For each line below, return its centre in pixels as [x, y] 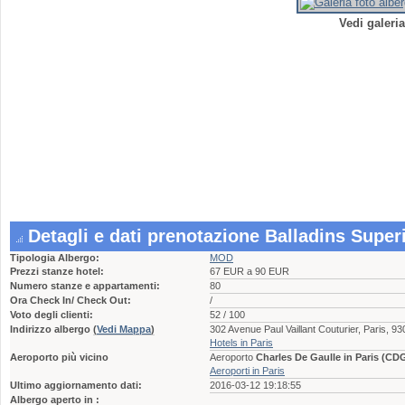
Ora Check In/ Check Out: [71, 300]
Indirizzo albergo [52, 329]
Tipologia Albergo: [55, 258]
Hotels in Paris [241, 343]
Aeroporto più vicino [59, 357]
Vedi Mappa [124, 329]
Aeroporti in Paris [247, 371]
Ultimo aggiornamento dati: [76, 385]
